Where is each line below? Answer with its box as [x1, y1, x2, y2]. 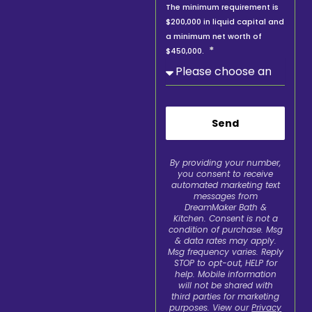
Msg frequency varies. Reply [167, 246, 283, 258]
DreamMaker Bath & [184, 201, 267, 213]
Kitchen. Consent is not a [173, 212, 278, 224]
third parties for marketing [171, 290, 280, 302]
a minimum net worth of [166, 31, 263, 42]
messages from [193, 190, 258, 202]
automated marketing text [171, 179, 280, 191]
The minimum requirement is [166, 1, 279, 13]
